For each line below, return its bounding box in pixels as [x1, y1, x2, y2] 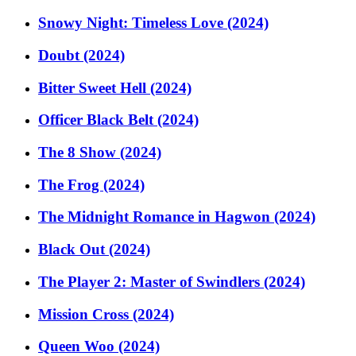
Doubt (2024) [38, 46, 125, 64]
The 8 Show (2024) [38, 144, 161, 161]
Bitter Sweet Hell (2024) [38, 79, 192, 96]
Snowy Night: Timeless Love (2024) [38, 14, 269, 32]
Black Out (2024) [38, 241, 150, 258]
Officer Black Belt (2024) [38, 111, 199, 129]
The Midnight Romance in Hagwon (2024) [38, 208, 315, 226]
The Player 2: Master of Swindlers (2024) [38, 273, 305, 290]
